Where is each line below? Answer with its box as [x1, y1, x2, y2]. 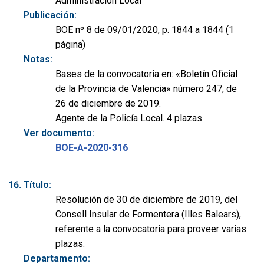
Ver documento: [24, 127, 94, 139]
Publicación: [24, 9, 77, 21]
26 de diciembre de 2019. [55, 98, 161, 110]
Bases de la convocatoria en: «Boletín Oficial [55, 68, 237, 80]
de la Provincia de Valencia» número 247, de [55, 83, 237, 95]
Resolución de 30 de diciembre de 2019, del [55, 193, 237, 205]
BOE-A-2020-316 [55, 142, 128, 154]
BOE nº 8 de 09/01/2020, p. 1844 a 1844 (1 [55, 24, 234, 36]
